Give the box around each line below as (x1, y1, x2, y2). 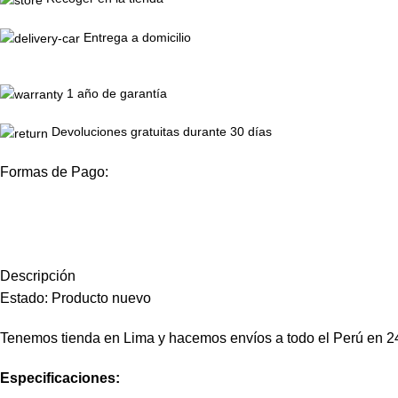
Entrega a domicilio (84, 29, 191, 44)
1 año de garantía (67, 85, 167, 100)
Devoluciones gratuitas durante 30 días (52, 124, 272, 139)
